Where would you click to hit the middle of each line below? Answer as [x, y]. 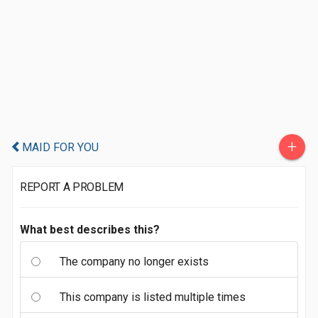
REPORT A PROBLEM [72, 187]
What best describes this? [90, 230]
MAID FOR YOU [60, 147]
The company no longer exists [134, 262]
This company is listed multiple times [153, 297]
